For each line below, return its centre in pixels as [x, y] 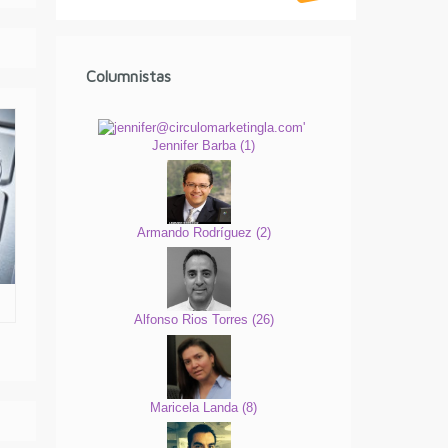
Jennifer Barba [196, 145]
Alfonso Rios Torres [192, 320]
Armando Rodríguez [196, 233]
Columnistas [129, 75]
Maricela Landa [196, 407]
